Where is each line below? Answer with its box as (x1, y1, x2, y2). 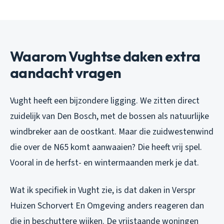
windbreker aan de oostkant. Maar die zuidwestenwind (10, 125, 213, 138)
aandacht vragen (10, 63, 121, 81)
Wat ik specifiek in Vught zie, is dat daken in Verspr (10, 183, 195, 196)
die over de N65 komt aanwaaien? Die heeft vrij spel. (10, 140, 202, 153)
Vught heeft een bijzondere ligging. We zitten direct (10, 94, 199, 107)
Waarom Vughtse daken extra (10, 47, 200, 65)
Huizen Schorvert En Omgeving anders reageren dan (10, 199, 204, 212)
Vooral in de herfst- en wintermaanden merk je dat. (10, 156, 199, 169)
